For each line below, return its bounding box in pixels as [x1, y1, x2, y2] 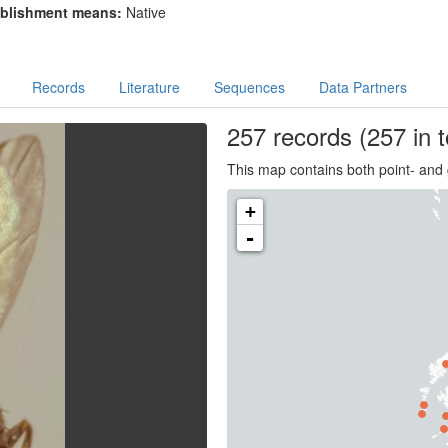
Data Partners [318, 77, 407, 97]
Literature [118, 77, 180, 97]
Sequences [213, 77, 285, 97]
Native [125, 2, 166, 22]
